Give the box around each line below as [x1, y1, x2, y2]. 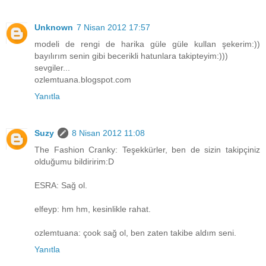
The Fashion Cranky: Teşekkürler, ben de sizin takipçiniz [34, 144, 260, 154]
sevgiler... [34, 62, 70, 72]
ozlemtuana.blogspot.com [34, 74, 131, 84]
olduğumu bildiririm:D [34, 156, 114, 166]
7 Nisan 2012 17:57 [77, 22, 150, 32]
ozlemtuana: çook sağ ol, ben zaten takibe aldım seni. [34, 227, 236, 237]
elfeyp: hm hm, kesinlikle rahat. [34, 204, 151, 214]
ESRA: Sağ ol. [34, 180, 87, 190]
